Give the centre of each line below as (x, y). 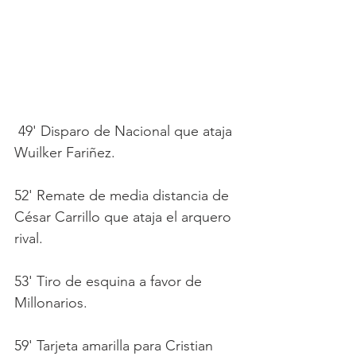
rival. (29, 238)
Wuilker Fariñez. (65, 152)
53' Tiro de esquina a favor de (110, 281)
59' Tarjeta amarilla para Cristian (116, 345)
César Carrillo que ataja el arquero (125, 217)
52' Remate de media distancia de (124, 195)
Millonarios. (51, 302)
